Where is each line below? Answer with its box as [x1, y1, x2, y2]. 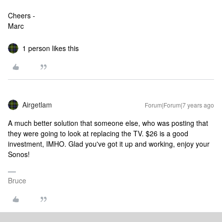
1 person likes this [22, 43, 79, 53]
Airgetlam [22, 100, 52, 110]
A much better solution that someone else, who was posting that [8, 118, 208, 128]
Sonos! [8, 149, 30, 159]
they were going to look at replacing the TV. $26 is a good [8, 128, 188, 138]
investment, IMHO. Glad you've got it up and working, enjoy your [8, 139, 210, 149]
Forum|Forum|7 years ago [145, 101, 214, 109]
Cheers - [8, 10, 35, 20]
